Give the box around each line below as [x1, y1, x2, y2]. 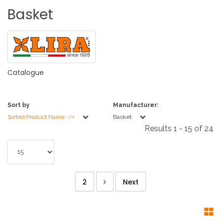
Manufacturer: [113, 101, 158, 109]
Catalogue [7, 67, 44, 77]
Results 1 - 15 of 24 [145, 123, 214, 133]
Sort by [7, 101, 30, 109]
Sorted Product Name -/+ [7, 113, 74, 120]
